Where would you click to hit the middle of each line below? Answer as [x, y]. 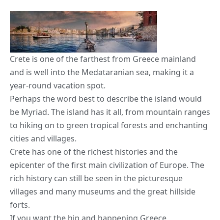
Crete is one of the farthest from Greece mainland [103, 59]
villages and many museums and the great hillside [103, 191]
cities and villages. [43, 138]
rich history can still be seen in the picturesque [96, 178]
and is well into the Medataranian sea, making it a [102, 72]
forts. [20, 205]
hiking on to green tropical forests [83, 125]
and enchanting [178, 125]
